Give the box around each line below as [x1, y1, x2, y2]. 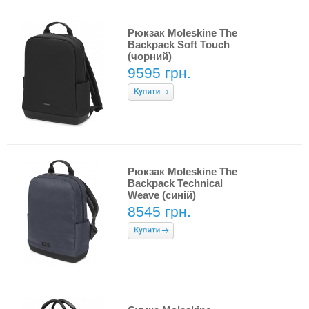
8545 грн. [128, 203, 191, 219]
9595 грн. [128, 65, 191, 81]
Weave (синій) [128, 189, 196, 201]
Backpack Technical [128, 177, 223, 189]
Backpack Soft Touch [128, 39, 230, 50]
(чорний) [128, 50, 172, 62]
